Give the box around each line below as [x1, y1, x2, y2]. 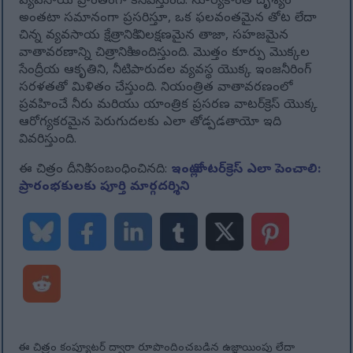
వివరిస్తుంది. [19, 132, 77, 150]
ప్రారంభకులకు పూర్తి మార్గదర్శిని [19, 179, 191, 197]
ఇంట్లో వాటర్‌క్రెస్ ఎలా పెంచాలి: [171, 162, 321, 180]
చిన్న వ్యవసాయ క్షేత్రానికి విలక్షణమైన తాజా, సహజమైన [19, 28, 289, 46]
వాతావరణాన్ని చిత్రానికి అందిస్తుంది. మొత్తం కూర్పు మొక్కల [19, 45, 310, 63]
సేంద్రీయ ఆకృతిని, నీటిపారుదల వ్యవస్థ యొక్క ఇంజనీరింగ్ [19, 62, 312, 80]
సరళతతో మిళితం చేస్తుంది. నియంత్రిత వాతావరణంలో [19, 80, 293, 98]
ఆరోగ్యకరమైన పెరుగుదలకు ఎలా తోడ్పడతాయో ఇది [19, 114, 282, 132]
